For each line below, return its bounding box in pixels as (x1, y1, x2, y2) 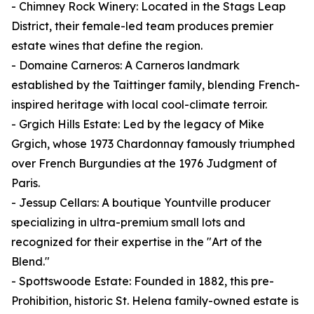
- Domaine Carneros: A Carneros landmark (11, 58, 240, 73)
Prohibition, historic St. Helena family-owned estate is (11, 294, 299, 308)
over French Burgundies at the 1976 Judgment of (11, 156, 277, 171)
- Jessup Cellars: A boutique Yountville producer (11, 196, 271, 210)
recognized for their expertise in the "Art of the (11, 235, 262, 250)
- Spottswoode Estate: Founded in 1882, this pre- (11, 274, 274, 289)
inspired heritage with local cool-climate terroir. (11, 97, 267, 112)
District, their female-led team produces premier (11, 19, 273, 34)
